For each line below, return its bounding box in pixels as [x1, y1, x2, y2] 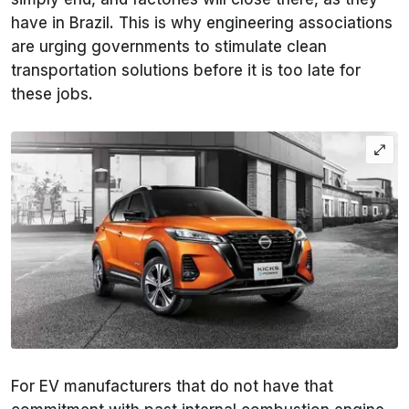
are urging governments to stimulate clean [11, 37, 327, 57]
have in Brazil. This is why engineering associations [11, 14, 393, 33]
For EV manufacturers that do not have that [11, 377, 333, 396]
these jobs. [11, 85, 93, 104]
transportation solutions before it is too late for [11, 61, 361, 80]
